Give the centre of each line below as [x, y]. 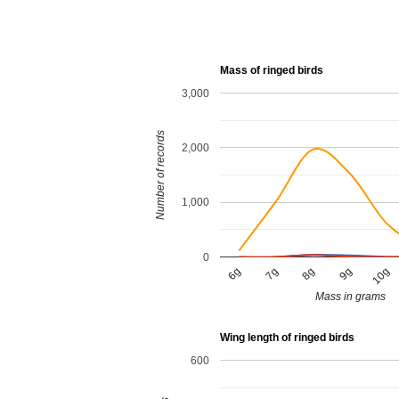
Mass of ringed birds [271, 71]
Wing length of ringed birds [287, 338]
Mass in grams [350, 297]
